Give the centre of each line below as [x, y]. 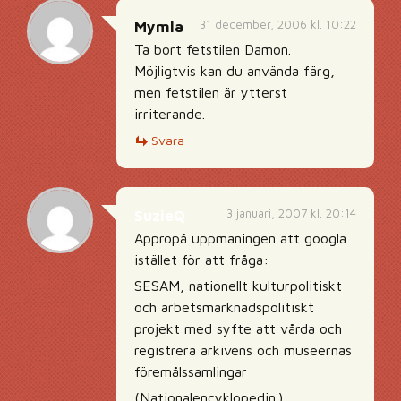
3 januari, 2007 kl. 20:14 [291, 213]
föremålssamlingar [191, 371]
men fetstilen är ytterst [211, 92]
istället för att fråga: [201, 260]
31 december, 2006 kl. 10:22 [278, 24]
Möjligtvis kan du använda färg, [235, 71]
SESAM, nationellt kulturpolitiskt [238, 286]
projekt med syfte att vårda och [238, 328]
